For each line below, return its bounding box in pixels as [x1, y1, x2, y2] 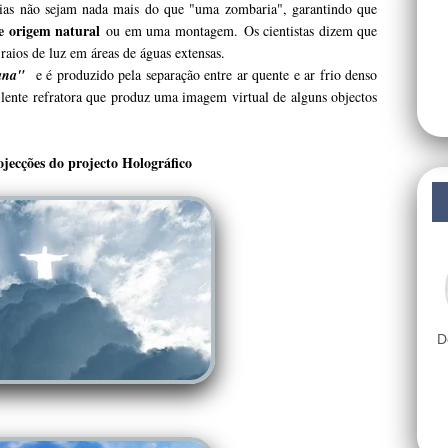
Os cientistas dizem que [243, 21, 378, 41]
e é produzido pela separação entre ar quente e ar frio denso [35, 65, 378, 85]
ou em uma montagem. [100, 21, 244, 41]
